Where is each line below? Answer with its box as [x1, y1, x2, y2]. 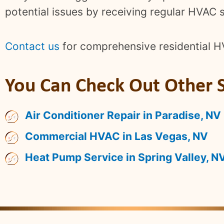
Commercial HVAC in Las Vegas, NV [25, 129, 208, 142]
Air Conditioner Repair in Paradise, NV [25, 108, 221, 121]
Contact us [5, 40, 59, 53]
